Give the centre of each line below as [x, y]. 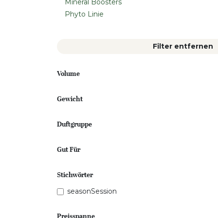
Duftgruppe [74, 124]
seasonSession [92, 191]
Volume [68, 73]
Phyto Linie [84, 14]
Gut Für [69, 149]
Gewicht [70, 99]
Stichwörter [75, 175]
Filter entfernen [183, 46]
